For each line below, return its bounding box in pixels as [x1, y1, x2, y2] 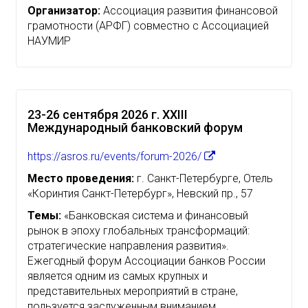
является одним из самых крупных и [27, 269, 208, 283]
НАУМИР [27, 34, 71, 47]
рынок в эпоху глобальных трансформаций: [27, 223, 250, 237]
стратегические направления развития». [27, 239, 229, 252]
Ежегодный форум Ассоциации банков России [27, 254, 265, 267]
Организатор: [27, 3, 100, 17]
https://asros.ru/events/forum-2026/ [27, 149, 204, 163]
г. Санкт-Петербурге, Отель [134, 171, 273, 185]
